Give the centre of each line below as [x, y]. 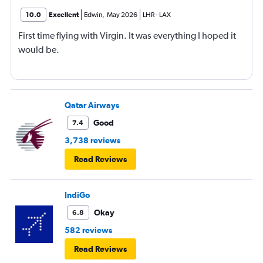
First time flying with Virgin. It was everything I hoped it [127, 36]
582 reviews [88, 230]
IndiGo [77, 195]
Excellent [64, 15]
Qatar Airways [92, 105]
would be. [39, 50]
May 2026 [122, 15]
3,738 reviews [92, 141]
